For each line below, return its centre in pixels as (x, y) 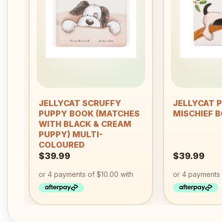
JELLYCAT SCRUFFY (80, 103)
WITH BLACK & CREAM (85, 124)
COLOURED (61, 144)
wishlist (128, 6)
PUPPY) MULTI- (70, 134)
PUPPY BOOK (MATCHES (89, 113)
